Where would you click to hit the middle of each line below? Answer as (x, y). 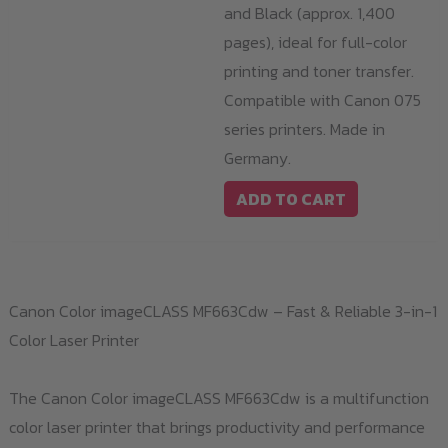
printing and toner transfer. (319, 70)
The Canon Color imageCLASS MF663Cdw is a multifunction (218, 397)
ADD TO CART (291, 198)
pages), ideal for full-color (315, 41)
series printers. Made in (304, 128)
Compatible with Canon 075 (322, 99)
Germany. (257, 157)
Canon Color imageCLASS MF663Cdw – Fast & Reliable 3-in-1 (222, 310)
